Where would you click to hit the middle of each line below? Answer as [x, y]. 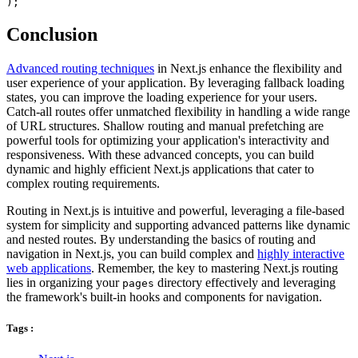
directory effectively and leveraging [245, 282]
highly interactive [301, 253]
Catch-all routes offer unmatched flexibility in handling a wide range [178, 111]
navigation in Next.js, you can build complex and [132, 253]
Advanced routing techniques [80, 68]
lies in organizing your [64, 282]
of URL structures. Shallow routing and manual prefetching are [165, 125]
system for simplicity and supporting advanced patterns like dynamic [178, 225]
